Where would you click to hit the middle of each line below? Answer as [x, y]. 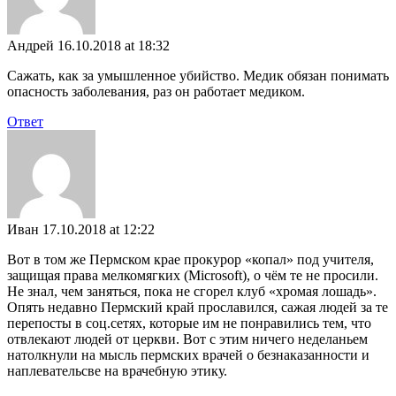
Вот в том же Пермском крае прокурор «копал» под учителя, [190, 259]
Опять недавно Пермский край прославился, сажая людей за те [198, 307]
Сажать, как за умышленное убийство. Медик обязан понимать [198, 75]
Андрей [30, 45]
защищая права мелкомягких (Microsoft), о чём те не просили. [193, 275]
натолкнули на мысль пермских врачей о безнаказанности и [188, 354]
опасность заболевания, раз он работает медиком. [156, 91]
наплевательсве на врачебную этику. [117, 370]
